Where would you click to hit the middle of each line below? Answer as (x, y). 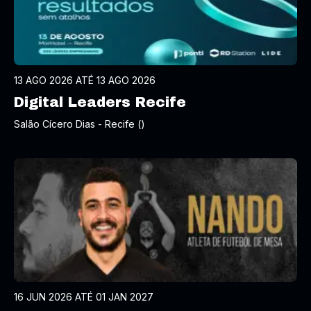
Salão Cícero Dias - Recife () (79, 124)
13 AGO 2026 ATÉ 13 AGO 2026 (85, 80)
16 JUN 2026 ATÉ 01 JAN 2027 (84, 297)
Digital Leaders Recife (100, 102)
